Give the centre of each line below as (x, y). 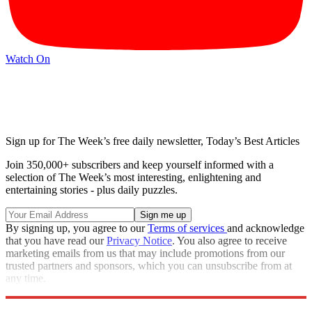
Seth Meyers (146, 303)
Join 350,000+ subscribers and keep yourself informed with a (140, 165)
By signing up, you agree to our (77, 228)
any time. (26, 278)
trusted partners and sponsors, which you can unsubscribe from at (149, 266)
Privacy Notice (139, 241)
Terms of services (187, 228)
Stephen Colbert (210, 303)
